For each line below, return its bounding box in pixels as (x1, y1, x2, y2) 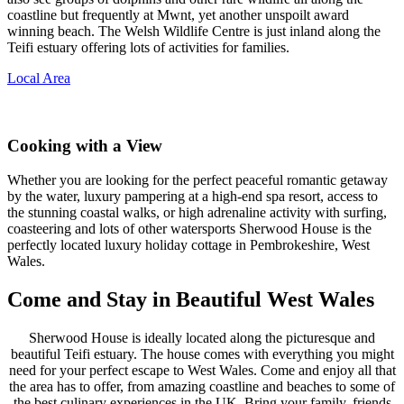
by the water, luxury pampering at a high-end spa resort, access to (7, 188, 378, 205)
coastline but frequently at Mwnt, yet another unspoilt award (7, 6, 349, 23)
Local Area (7, 69, 70, 86)
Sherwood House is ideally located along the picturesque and (29, 330, 375, 346)
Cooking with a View (7, 135, 162, 155)
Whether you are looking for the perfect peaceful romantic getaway (7, 172, 388, 188)
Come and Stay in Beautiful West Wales (7, 288, 374, 312)
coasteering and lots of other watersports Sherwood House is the (7, 221, 372, 237)
